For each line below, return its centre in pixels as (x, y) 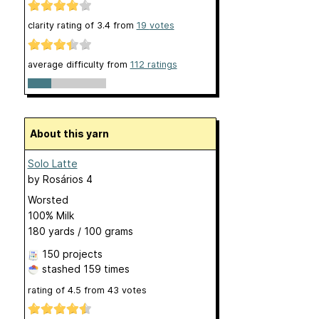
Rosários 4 (67, 179)
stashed (61, 268)
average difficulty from (79, 64)
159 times (106, 268)
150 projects (72, 253)
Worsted (48, 199)
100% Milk (51, 215)
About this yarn (73, 133)
